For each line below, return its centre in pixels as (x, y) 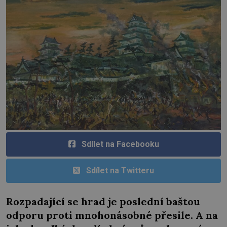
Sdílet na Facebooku (120, 144)
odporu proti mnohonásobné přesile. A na (112, 215)
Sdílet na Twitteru (120, 171)
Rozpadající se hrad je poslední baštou (103, 201)
